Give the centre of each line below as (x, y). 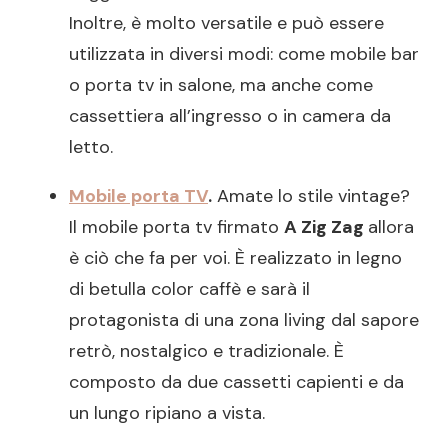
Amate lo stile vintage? (311, 195)
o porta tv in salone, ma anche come (221, 84)
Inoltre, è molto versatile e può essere (226, 22)
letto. (91, 146)
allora (391, 226)
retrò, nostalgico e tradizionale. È (206, 350)
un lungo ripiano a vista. (167, 412)
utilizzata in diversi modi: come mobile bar (244, 53)
